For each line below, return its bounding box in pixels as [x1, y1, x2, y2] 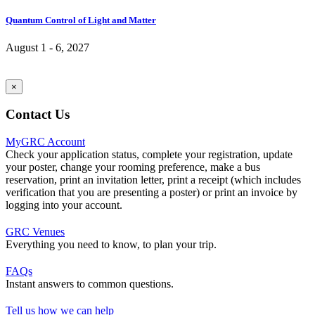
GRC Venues [6, 226, 65, 238]
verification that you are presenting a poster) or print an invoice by [6, 186, 297, 199]
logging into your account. [6, 199, 122, 212]
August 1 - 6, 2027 [6, 41, 89, 53]
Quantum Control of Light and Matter [6, 14, 156, 25]
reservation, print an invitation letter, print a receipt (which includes [6, 174, 301, 186]
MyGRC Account [6, 136, 85, 148]
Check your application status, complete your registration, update [6, 148, 292, 161]
